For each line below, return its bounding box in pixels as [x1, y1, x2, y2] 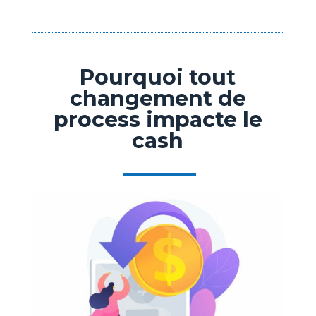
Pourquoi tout [80, 64, 236, 90]
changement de [69, 85, 246, 111]
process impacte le [53, 107, 262, 133]
